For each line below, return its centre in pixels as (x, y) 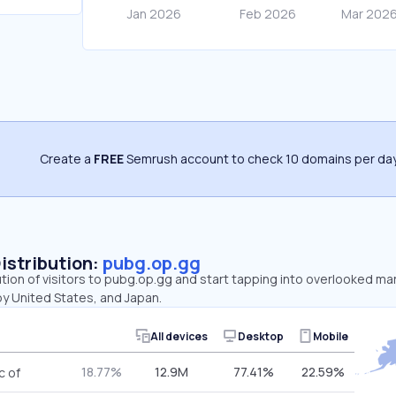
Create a (67, 159)
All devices (179, 336)
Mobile (330, 336)
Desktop (261, 336)
